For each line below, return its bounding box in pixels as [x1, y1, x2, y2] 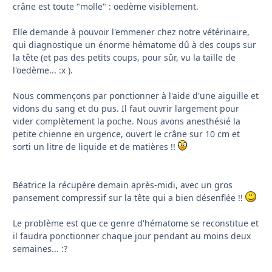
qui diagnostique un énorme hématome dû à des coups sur [13, 39, 256, 51]
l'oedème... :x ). [13, 64, 73, 76]
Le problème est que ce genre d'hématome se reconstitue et [13, 217, 259, 229]
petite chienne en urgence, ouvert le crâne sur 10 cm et [13, 128, 240, 140]
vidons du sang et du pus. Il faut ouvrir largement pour [13, 103, 239, 115]
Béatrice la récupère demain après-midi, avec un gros [13, 179, 233, 191]
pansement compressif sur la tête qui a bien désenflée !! [13, 192, 245, 204]
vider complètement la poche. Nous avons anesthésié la [13, 115, 240, 127]
